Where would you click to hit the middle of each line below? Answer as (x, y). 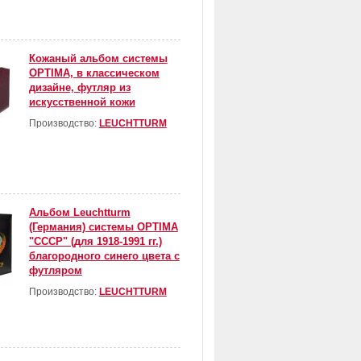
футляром (55, 271)
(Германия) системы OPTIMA (103, 227)
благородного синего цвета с (104, 256)
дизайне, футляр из (79, 88)
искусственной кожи (82, 102)
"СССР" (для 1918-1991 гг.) (95, 242)
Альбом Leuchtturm (79, 213)
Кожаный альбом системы (98, 59)
